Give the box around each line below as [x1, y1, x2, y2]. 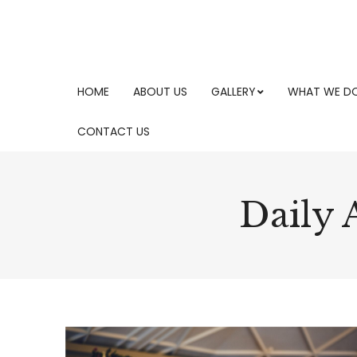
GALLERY [211, 84, 256, 100]
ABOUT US [133, 84, 187, 100]
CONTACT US [77, 124, 150, 139]
